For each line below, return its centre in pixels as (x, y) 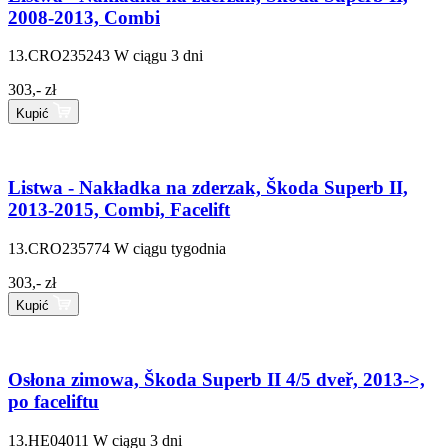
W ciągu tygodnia (170, 248)
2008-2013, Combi (84, 17)
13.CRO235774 (59, 248)
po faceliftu (53, 402)
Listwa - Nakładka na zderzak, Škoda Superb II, (208, 187)
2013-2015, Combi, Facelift (119, 209)
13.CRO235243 (59, 56)
